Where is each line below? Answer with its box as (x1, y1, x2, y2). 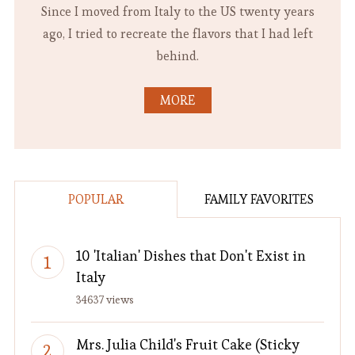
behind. (156, 48, 199, 65)
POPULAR (67, 191, 124, 208)
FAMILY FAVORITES (204, 191, 315, 208)
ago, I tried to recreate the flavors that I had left (42, 25, 313, 43)
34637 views (75, 292, 134, 307)
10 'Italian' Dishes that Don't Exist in (75, 246, 306, 265)
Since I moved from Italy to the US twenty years (40, 3, 315, 21)
